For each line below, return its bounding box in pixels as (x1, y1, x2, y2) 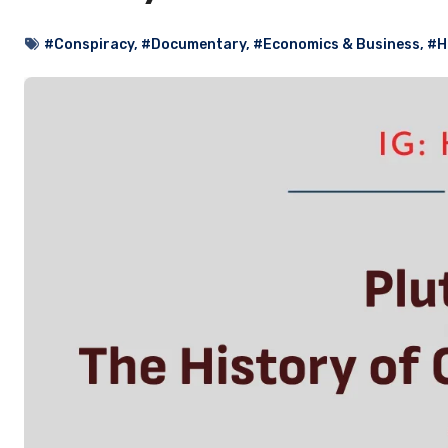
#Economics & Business (253, 36, 420, 53)
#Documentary (141, 36, 246, 53)
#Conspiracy (44, 36, 134, 53)
